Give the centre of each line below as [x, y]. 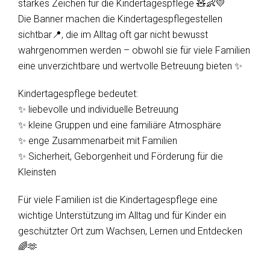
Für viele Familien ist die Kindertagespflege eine [118, 199]
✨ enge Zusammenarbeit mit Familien [98, 140]
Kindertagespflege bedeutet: [78, 93]
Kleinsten [37, 172]
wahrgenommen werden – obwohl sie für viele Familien [134, 50]
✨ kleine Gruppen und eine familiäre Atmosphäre [120, 125]
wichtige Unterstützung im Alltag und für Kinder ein [122, 215]
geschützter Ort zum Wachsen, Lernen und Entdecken [130, 231]
